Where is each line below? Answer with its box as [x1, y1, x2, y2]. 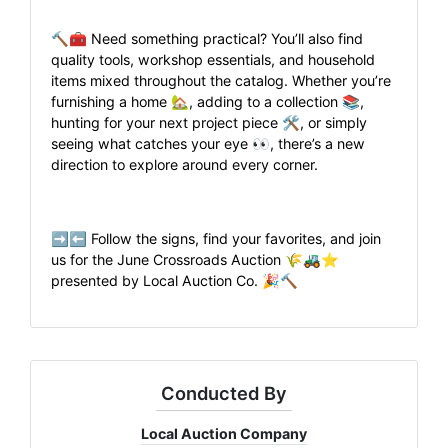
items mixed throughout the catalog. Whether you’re [51, 71, 391, 89]
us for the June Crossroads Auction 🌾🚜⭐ [51, 250, 339, 268]
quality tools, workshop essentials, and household [51, 50, 375, 68]
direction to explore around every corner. [51, 155, 318, 173]
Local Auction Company [141, 424, 307, 442]
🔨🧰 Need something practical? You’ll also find [51, 29, 363, 47]
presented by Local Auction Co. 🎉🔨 [51, 271, 298, 289]
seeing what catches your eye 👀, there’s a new [51, 134, 365, 152]
